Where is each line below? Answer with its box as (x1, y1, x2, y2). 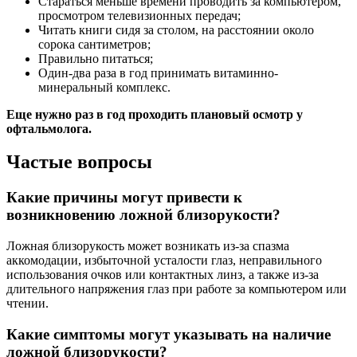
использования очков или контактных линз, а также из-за (6, 268, 319, 282)
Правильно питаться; (38, 51, 153, 65)
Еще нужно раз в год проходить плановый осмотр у (6, 107, 303, 121)
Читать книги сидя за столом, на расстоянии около (38, 22, 314, 37)
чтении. (6, 296, 49, 311)
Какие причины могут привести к (6, 189, 242, 206)
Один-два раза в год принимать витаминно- (38, 65, 278, 80)
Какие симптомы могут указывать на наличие (6, 325, 331, 343)
